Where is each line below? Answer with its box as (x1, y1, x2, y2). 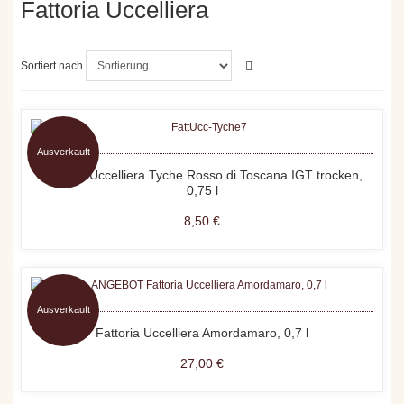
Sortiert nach (21, 60, 84, 73)
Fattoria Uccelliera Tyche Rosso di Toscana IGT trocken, (41, 168, 363, 183)
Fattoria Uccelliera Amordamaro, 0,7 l (96, 326, 308, 341)
